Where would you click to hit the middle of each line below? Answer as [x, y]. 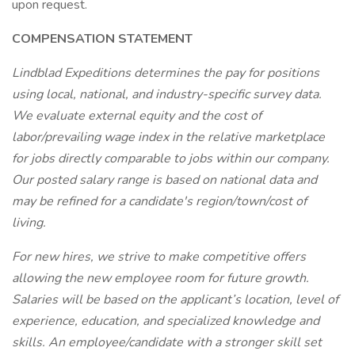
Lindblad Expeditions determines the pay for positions [166, 73]
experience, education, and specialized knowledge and [166, 321]
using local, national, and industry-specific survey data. [167, 94]
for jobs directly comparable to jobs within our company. [171, 158]
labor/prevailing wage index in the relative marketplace [168, 137]
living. [29, 223]
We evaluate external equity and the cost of [137, 116]
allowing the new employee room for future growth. [160, 278]
